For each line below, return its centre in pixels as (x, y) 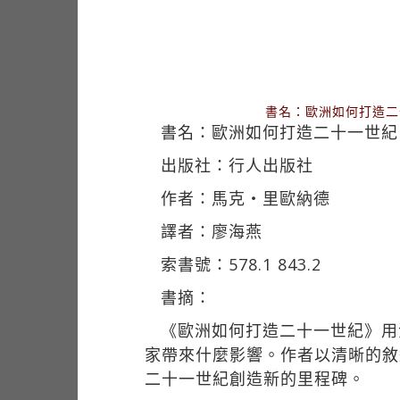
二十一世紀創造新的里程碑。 (255, 379)
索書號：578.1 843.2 (241, 264)
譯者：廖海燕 (212, 231)
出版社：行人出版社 (237, 165)
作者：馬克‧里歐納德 (246, 198)
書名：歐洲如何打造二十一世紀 (279, 132)
